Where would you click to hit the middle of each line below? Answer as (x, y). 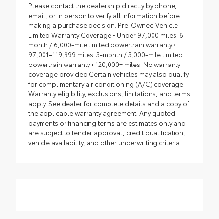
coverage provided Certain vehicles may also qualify (109, 74)
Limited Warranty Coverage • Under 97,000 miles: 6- (107, 34)
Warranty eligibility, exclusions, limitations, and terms (109, 93)
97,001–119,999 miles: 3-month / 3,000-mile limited (106, 54)
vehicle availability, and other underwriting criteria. (105, 142)
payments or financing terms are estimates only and (107, 122)
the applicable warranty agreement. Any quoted (102, 113)
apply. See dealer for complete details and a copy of (109, 103)
